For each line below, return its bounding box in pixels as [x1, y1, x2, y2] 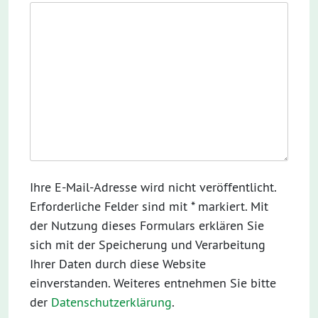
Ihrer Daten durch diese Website [30, 256, 206, 272]
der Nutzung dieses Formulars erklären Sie [30, 217, 264, 234]
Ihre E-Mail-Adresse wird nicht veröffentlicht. [30, 179, 276, 195]
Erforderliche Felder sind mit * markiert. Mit [30, 198, 268, 214]
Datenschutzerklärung [51, 294, 172, 310]
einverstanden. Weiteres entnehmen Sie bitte [30, 275, 276, 291]
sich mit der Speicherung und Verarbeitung [30, 236, 265, 253]
